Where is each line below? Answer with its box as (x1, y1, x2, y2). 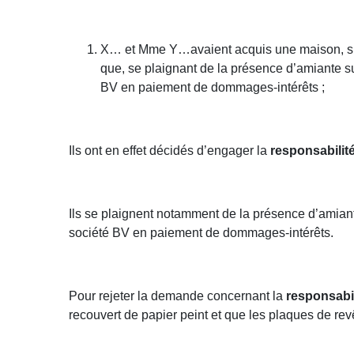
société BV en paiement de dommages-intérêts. (69, 226, 334, 239)
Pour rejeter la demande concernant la (69, 289, 287, 303)
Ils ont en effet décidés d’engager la (69, 144, 271, 157)
